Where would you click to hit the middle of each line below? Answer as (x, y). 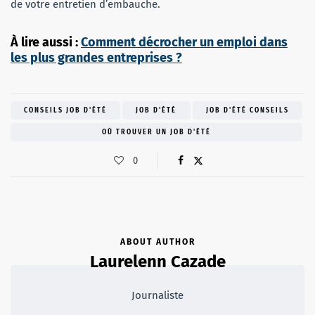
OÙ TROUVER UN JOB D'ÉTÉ (156, 132)
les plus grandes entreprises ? (96, 57)
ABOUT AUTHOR (157, 242)
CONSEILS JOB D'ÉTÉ (66, 110)
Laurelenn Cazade (157, 261)
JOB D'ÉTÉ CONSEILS (247, 110)
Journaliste (157, 295)
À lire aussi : (46, 42)
